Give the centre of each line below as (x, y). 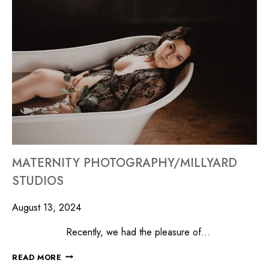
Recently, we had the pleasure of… (111, 232)
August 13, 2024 (47, 207)
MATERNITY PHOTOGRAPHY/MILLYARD (125, 163)
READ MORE (37, 257)
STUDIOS (38, 181)
